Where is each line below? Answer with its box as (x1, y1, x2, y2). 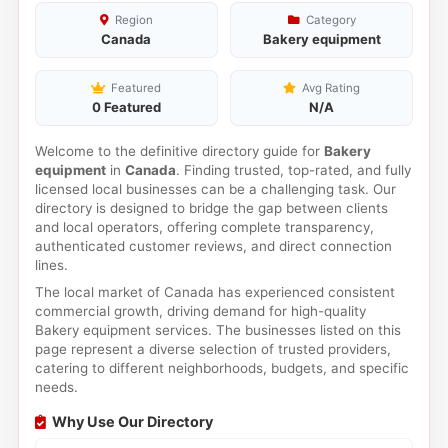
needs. (34, 379, 78, 395)
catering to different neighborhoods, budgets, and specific (34, 360, 409, 376)
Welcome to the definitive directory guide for (34, 143, 324, 159)
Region (111, 13, 153, 27)
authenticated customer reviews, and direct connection (34, 238, 392, 254)
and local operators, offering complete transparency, (34, 219, 374, 235)
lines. (34, 257, 68, 273)
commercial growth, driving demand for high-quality (34, 303, 366, 319)
